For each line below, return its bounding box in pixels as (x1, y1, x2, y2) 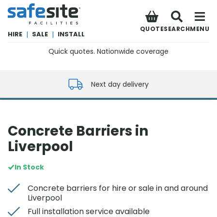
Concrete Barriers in (8, 122, 148, 140)
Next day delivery (91, 79, 149, 89)
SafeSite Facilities (7, 2, 66, 13)
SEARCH (164, 24, 190, 33)
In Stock (15, 162, 44, 172)
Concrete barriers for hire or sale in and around (28, 183, 208, 194)
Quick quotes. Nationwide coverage (48, 46, 169, 56)
